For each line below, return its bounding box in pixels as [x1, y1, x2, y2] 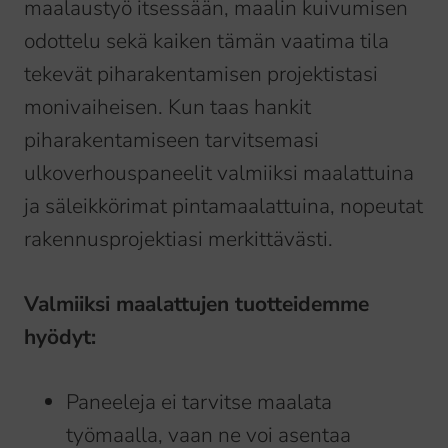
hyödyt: [24, 323, 96, 352]
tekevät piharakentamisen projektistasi [24, 60, 378, 89]
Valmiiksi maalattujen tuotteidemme [24, 290, 369, 319]
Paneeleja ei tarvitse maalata [66, 388, 332, 417]
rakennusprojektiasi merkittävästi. [24, 225, 333, 254]
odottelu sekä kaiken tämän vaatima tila [24, 27, 389, 56]
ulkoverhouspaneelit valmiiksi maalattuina [24, 159, 414, 188]
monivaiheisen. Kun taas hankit [24, 93, 311, 122]
